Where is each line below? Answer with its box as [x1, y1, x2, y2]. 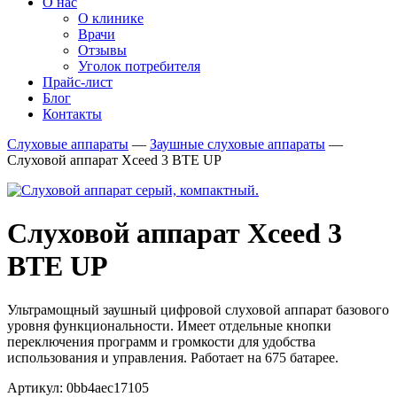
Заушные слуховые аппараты [150, 136, 325, 152]
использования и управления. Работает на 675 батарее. [7, 349, 339, 365]
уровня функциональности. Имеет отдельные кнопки [7, 317, 331, 333]
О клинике [78, 11, 144, 26]
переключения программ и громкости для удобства [7, 333, 315, 349]
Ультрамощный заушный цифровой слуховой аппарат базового [7, 301, 389, 317]
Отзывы [78, 43, 127, 58]
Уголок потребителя [78, 58, 200, 74]
